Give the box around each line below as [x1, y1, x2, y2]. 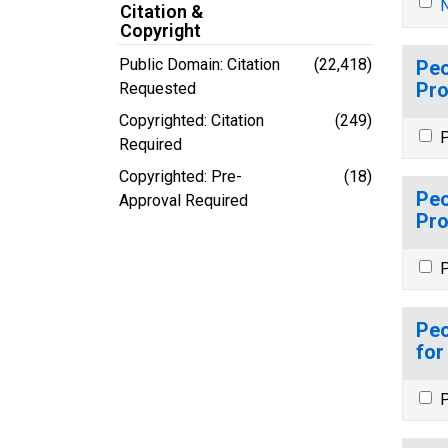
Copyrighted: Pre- [119, 166, 242, 186]
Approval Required [119, 190, 248, 210]
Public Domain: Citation [119, 54, 280, 74]
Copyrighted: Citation [119, 110, 264, 130]
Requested [119, 78, 196, 98]
